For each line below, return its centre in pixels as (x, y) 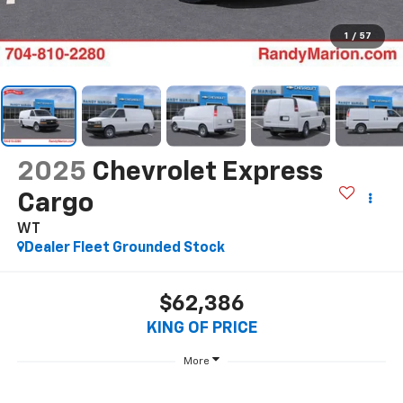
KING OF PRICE (201, 329)
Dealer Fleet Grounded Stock (124, 248)
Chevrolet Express (207, 172)
